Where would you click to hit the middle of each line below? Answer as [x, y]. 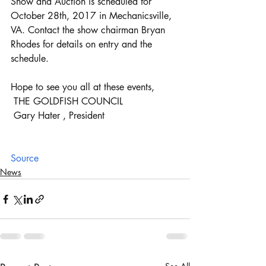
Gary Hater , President [59, 115]
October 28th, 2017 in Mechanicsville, [93, 16]
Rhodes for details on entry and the [83, 44]
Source [25, 158]
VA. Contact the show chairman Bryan [89, 30]
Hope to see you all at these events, [83, 87]
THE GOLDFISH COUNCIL [68, 101]
